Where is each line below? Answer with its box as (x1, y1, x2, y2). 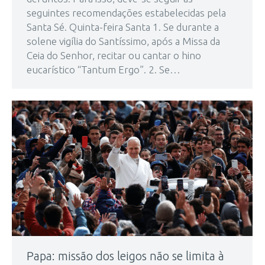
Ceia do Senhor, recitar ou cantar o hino (27, 50, 201, 62)
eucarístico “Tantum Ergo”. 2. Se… (27, 64, 180, 76)
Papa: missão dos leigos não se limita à (27, 249, 224, 263)
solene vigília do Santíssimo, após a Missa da (27, 35, 220, 47)
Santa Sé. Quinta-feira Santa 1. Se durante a (27, 21, 219, 33)
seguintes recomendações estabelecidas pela (27, 7, 226, 19)
